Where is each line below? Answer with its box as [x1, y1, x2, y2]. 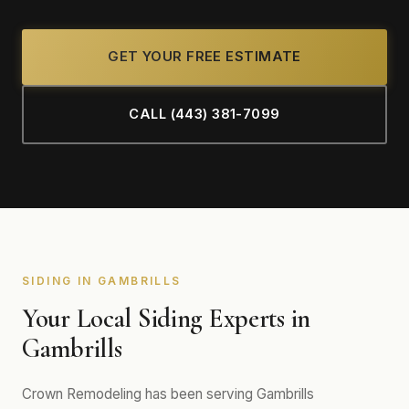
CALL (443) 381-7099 [129, 106, 280, 122]
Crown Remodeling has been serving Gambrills [22, 385, 314, 403]
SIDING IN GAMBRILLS [22, 274, 182, 288]
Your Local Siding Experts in [22, 302, 310, 334]
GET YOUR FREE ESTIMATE [108, 48, 301, 65]
